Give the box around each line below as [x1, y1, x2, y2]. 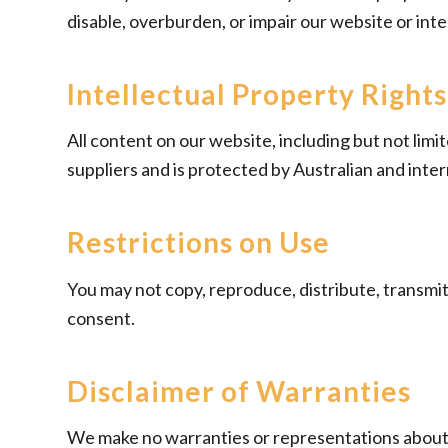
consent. [67, 306, 135, 329]
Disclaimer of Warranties [67, 373, 411, 408]
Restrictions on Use [67, 225, 330, 260]
